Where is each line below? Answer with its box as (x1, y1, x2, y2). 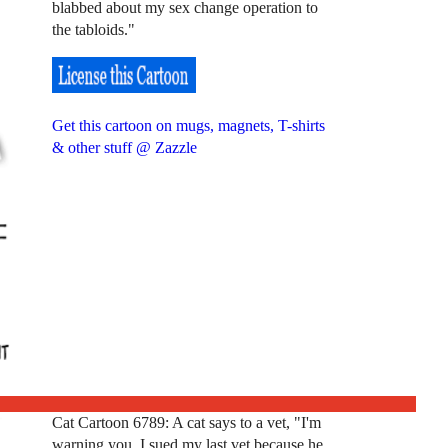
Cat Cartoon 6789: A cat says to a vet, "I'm (51, 414, 321, 432)
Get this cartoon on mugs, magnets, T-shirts (51, 116, 325, 134)
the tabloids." (51, 20, 135, 38)
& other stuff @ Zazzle (51, 138, 197, 156)
